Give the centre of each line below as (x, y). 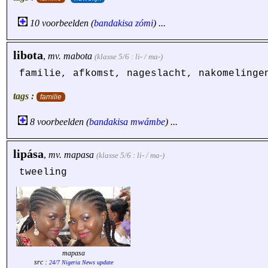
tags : (25, 96)
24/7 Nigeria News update (81, 262)
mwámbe (148, 122)
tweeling (43, 172)
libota (28, 55)
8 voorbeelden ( (58, 122)
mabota (78, 56)
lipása (28, 154)
